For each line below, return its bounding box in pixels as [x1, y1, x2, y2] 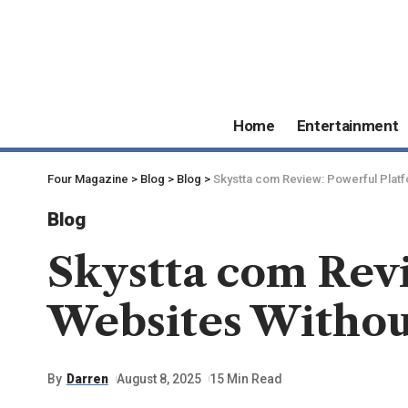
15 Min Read [209, 371, 283, 386]
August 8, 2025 [117, 371, 202, 386]
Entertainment [296, 116, 399, 135]
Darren [66, 371, 108, 386]
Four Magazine [47, 172, 128, 187]
